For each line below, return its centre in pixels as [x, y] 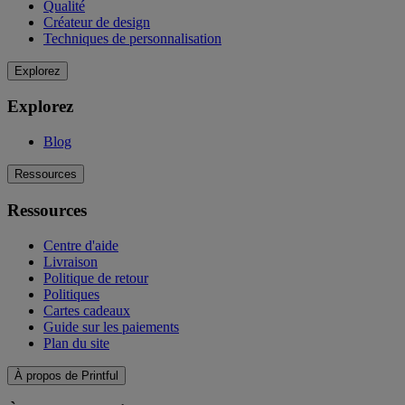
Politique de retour [96, 278]
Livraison [71, 261]
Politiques [71, 294]
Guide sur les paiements [111, 326]
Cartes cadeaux [87, 310]
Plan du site [76, 343]
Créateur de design [97, 22]
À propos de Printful [66, 375]
